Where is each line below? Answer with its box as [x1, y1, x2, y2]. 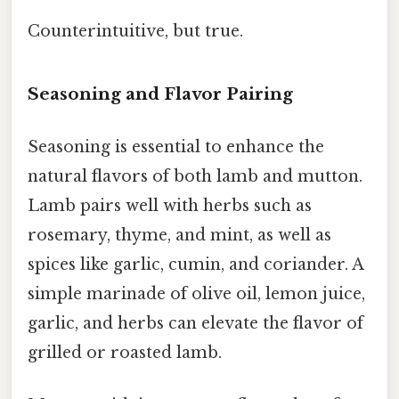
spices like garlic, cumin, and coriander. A [28, 254, 363, 274]
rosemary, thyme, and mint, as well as [28, 224, 331, 245]
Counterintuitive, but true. [28, 20, 243, 41]
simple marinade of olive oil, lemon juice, [28, 283, 365, 304]
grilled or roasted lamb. [28, 342, 222, 362]
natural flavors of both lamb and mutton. [28, 166, 362, 186]
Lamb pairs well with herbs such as [28, 195, 312, 216]
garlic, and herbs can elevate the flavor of [28, 313, 363, 333]
